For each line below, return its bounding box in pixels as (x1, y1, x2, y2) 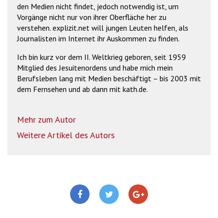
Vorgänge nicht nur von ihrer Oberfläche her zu (17, 12, 166, 22)
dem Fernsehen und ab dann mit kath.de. (17, 84, 148, 94)
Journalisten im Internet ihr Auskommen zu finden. (17, 33, 180, 43)
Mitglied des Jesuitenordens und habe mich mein (17, 62, 173, 73)
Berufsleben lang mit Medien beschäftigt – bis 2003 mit (17, 73, 201, 83)
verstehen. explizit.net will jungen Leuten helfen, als (17, 22, 188, 33)
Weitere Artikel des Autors (17, 129, 115, 141)
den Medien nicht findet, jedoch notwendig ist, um (17, 1, 179, 11)
